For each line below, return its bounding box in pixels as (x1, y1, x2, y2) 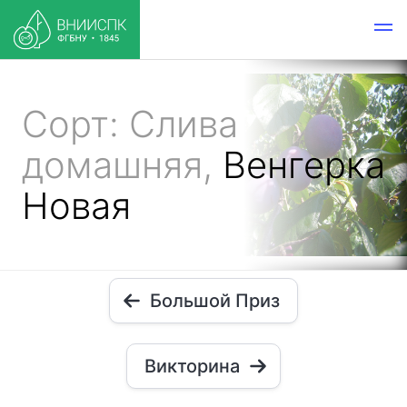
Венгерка (223, 143, 385, 187)
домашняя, (22, 143, 223, 187)
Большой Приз (150, 290, 280, 312)
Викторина (144, 355, 240, 377)
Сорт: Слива (22, 102, 238, 146)
